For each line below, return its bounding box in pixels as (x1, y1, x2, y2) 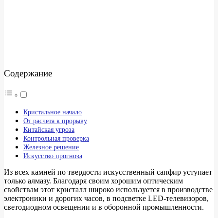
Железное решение (23, 143, 79, 151)
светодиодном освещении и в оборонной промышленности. (4, 203, 204, 212)
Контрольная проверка (23, 134, 89, 143)
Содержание (4, 68, 52, 78)
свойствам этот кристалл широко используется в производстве (4, 185, 213, 194)
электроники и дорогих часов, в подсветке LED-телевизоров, (4, 194, 209, 203)
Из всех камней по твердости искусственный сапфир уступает (4, 168, 212, 177)
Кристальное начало (23, 108, 82, 116)
